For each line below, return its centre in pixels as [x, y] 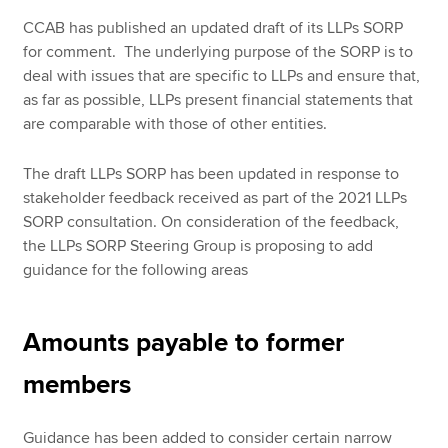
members [77, 385]
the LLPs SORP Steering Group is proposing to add [198, 246]
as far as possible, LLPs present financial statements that [218, 99]
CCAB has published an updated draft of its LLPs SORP [213, 27]
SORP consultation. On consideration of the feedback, [211, 222]
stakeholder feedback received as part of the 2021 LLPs [215, 198]
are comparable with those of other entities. [177, 123]
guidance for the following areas [136, 270]
